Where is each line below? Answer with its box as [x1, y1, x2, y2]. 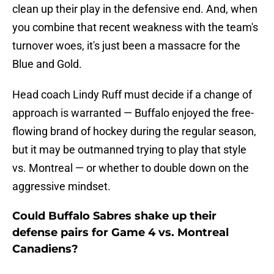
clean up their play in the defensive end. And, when [12, 2, 257, 16]
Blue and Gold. [12, 57, 82, 71]
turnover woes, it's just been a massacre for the [12, 39, 240, 53]
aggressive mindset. [12, 180, 111, 193]
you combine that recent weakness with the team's [12, 21, 258, 34]
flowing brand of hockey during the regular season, [12, 125, 256, 138]
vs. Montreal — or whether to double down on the [12, 161, 249, 175]
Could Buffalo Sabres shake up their [12, 209, 217, 223]
